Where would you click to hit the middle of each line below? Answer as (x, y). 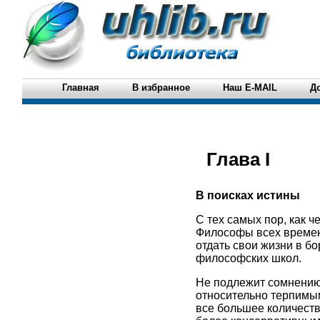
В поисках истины (247, 195)
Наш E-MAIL (250, 87)
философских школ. (248, 258)
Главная (80, 87)
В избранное (161, 87)
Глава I (238, 159)
